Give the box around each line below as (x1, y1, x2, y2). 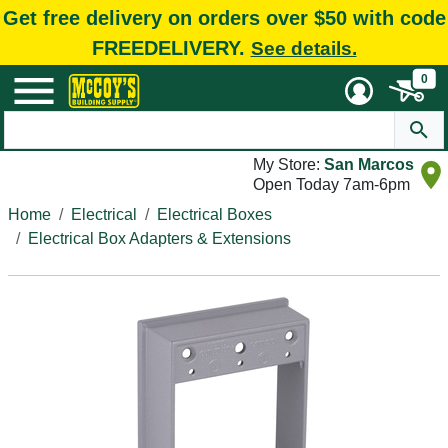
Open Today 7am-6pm (253, 176, 410, 193)
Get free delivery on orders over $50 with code (2, 6, 446, 29)
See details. (250, 37, 357, 59)
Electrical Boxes (157, 206, 272, 223)
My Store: (253, 156, 324, 173)
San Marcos (324, 156, 414, 173)
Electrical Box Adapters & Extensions (28, 230, 291, 247)
